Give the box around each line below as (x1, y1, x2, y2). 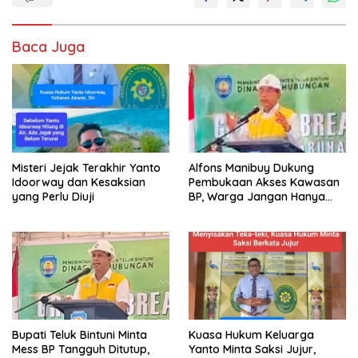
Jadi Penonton (189, 203, 265, 218)
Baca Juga (12, 37, 85, 56)
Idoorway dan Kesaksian (12, 174, 145, 189)
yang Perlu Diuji (12, 189, 94, 204)
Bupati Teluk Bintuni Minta (12, 328, 147, 343)
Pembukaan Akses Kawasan (189, 174, 340, 189)
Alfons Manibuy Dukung (189, 160, 314, 175)
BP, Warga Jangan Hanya (189, 189, 325, 204)
